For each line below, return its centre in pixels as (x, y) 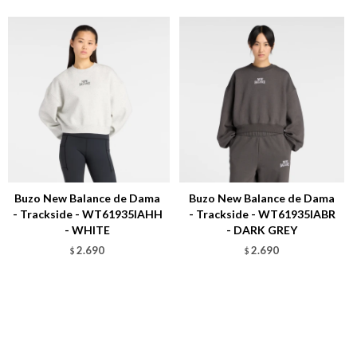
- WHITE (87, 229)
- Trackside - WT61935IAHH (87, 214)
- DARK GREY (262, 229)
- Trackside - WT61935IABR (262, 214)
